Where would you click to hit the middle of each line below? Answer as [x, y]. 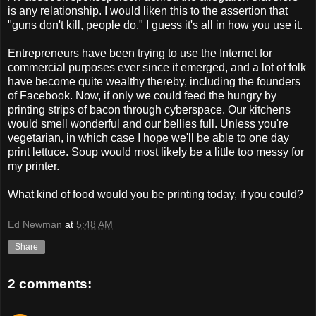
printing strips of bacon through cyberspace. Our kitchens [149, 109]
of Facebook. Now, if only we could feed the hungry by [142, 95]
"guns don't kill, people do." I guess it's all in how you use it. [155, 25]
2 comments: [50, 284]
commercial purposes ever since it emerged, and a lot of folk [157, 67]
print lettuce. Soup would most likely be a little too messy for [156, 152]
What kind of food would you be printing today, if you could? [156, 194]
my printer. [34, 166]
